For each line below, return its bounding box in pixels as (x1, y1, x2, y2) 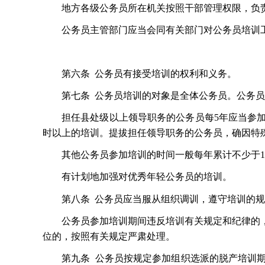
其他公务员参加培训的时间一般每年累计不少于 (62, 150, 260, 160)
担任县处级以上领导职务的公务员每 (62, 112, 214, 123)
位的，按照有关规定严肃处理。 (43, 231, 175, 241)
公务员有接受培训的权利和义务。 (95, 69, 237, 79)
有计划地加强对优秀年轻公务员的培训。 (62, 172, 232, 182)
